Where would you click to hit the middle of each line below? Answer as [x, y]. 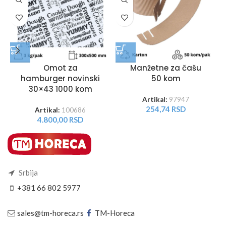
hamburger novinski [60, 78]
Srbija [27, 172]
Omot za [60, 68]
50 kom [166, 78]
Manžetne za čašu [166, 68]
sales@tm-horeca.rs [50, 213]
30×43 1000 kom [60, 89]
